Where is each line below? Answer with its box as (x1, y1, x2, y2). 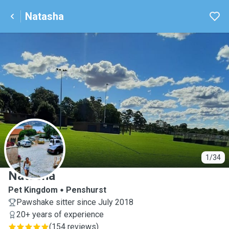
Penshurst (66, 185, 106, 195)
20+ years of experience (16, 210, 104, 219)
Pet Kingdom (8, 185, 58, 195)
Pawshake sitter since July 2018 (16, 197, 133, 207)
